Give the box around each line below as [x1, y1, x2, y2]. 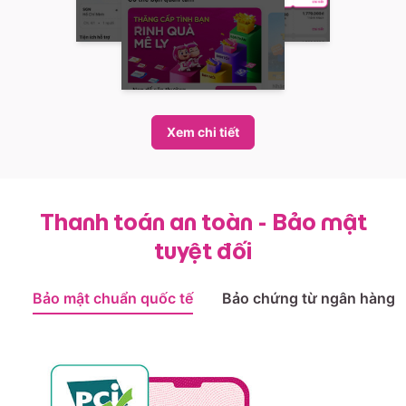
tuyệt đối [154, 237, 252, 263]
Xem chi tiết [167, 123, 239, 140]
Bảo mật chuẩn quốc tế [33, 288, 193, 307]
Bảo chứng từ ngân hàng [222, 288, 395, 307]
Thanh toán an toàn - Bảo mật [39, 208, 367, 234]
